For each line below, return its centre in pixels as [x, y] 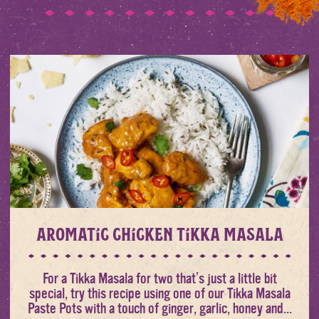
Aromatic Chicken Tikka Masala [159, 233]
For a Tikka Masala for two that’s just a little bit [159, 278]
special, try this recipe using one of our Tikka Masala [159, 293]
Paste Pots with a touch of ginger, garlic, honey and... [159, 308]
